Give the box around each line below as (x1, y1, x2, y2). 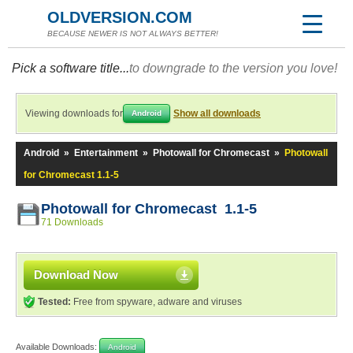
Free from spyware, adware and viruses (71, 296, 242, 307)
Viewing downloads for (25, 108, 123, 119)
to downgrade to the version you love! (129, 61, 337, 75)
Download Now (34, 268, 118, 281)
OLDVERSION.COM (47, 9, 192, 26)
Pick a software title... (12, 61, 129, 75)
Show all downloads (173, 108, 261, 119)
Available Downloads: (16, 341, 99, 351)
